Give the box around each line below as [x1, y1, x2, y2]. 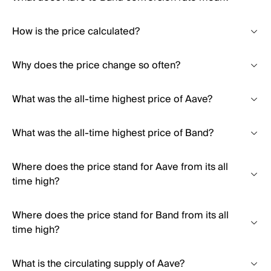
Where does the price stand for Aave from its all [12, 158, 228, 175]
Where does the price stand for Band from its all [12, 207, 229, 224]
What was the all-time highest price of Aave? [12, 91, 212, 108]
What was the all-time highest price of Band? [12, 125, 214, 142]
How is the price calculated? [12, 23, 140, 40]
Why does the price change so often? [12, 57, 180, 74]
